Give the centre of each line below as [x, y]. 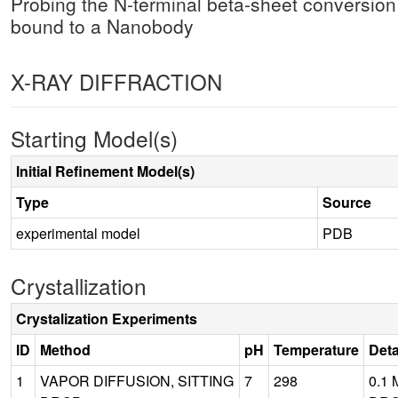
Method [65, 349]
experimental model [78, 233]
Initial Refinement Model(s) [105, 171]
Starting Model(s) [94, 138]
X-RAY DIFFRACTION [116, 81]
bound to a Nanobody [102, 25]
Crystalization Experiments [107, 318]
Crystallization [79, 285]
